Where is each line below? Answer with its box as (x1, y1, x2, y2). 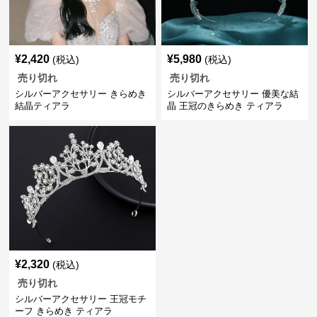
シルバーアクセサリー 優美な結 (166, 88, 299, 99)
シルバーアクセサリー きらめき (15, 88, 147, 99)
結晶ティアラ (15, 100, 71, 111)
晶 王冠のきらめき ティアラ (166, 100, 283, 111)
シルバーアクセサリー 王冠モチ (15, 294, 147, 304)
